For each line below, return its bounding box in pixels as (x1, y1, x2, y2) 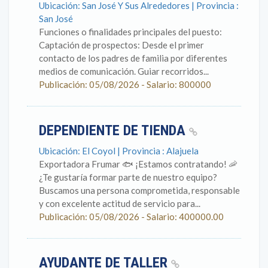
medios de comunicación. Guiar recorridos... (39, 66, 209, 77)
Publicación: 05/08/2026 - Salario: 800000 (39, 79, 211, 90)
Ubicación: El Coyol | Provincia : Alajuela (39, 145, 199, 156)
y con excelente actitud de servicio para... (39, 198, 200, 209)
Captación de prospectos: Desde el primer (39, 39, 204, 50)
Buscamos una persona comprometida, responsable (39, 185, 240, 196)
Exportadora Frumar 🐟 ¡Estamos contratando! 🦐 (39, 159, 237, 169)
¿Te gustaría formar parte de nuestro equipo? (39, 172, 217, 182)
